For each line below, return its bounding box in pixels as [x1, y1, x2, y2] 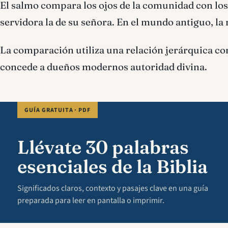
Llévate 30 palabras [17, 136, 189, 158]
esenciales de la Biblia [17, 155, 208, 178]
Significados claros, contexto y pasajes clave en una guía [17, 183, 208, 194]
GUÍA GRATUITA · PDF [24, 105, 91, 115]
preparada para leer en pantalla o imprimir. [17, 195, 164, 206]
